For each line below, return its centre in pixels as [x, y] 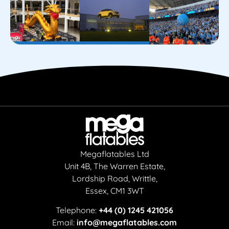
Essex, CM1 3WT [114, 190]
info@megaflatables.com [127, 223]
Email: [64, 223]
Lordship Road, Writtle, [114, 178]
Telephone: [77, 210]
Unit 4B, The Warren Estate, [114, 166]
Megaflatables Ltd [114, 154]
